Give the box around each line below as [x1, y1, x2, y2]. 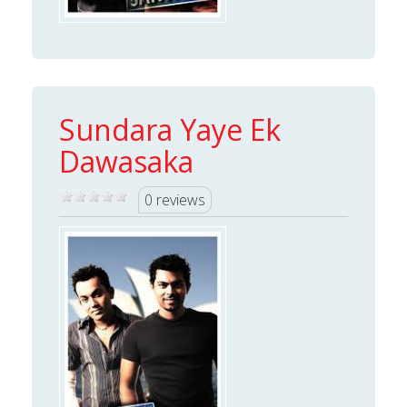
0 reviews [144, 189, 205, 210]
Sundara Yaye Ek [59, 109, 281, 149]
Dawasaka [59, 141, 194, 181]
